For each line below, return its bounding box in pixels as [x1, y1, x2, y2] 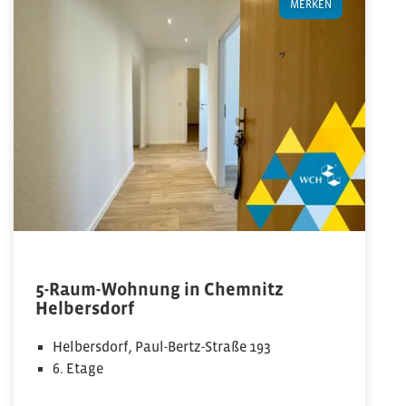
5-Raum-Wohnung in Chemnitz [35, 279, 284, 299]
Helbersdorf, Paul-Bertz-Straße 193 [53, 338, 272, 354]
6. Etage [53, 360, 104, 376]
